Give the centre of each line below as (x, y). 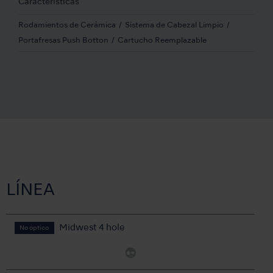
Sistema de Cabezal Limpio (174, 25)
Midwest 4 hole (92, 228)
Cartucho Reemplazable (162, 41)
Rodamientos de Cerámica (67, 25)
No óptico (34, 228)
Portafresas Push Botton (63, 41)
